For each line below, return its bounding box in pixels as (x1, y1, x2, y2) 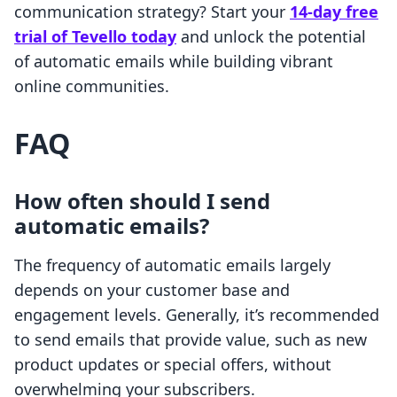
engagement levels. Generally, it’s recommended (14, 304, 379, 326)
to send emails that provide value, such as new (14, 329, 367, 351)
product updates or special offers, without (14, 354, 331, 376)
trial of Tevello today (14, 26, 176, 48)
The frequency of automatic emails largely (14, 254, 331, 276)
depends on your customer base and (14, 279, 290, 301)
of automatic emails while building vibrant (14, 51, 333, 73)
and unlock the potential (176, 26, 366, 48)
